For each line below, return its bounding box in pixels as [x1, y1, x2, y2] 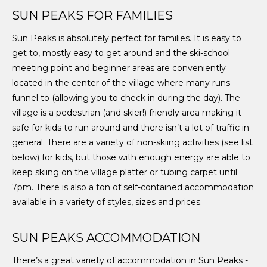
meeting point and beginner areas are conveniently [12, 63, 226, 74]
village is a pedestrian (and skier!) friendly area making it [12, 107, 241, 119]
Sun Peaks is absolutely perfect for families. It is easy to [12, 33, 241, 44]
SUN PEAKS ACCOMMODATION [12, 230, 200, 245]
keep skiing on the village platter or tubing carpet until [12, 167, 237, 178]
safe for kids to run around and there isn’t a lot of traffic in [12, 122, 249, 133]
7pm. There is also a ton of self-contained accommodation [12, 182, 254, 193]
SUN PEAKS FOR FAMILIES [12, 8, 173, 23]
